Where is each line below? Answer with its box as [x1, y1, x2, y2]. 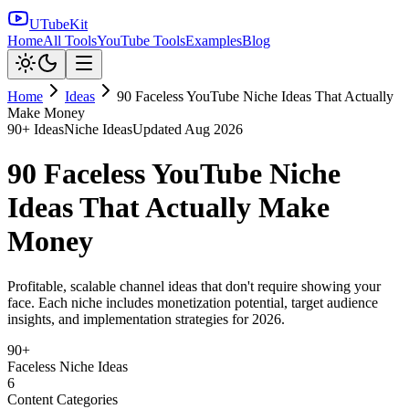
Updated [132, 121, 184, 137]
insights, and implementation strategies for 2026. [7, 310, 285, 327]
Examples [185, 33, 242, 48]
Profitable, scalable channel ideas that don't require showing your [7, 278, 381, 294]
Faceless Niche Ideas [7, 358, 128, 374]
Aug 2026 [184, 121, 243, 137]
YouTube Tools [97, 33, 185, 48]
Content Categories [7, 391, 118, 407]
